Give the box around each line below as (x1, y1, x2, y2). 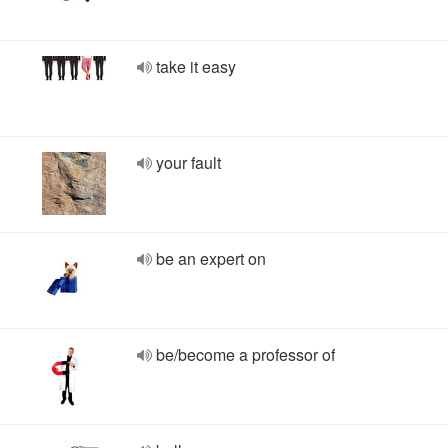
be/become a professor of (156, 343, 335, 366)
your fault (156, 151, 221, 174)
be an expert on (156, 247, 266, 270)
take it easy (156, 55, 236, 78)
